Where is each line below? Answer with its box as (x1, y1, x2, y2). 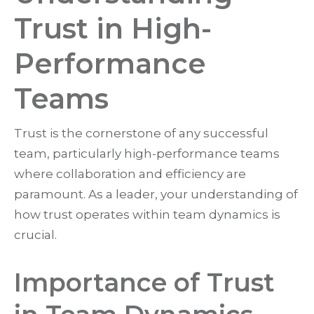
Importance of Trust (14, 267, 275, 299)
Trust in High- (14, 11, 212, 46)
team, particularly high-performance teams (14, 146, 280, 161)
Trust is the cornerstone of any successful (14, 126, 268, 141)
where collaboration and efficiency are (14, 167, 246, 182)
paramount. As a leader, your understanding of (14, 187, 298, 202)
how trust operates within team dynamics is (14, 207, 280, 222)
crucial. (14, 228, 57, 243)
